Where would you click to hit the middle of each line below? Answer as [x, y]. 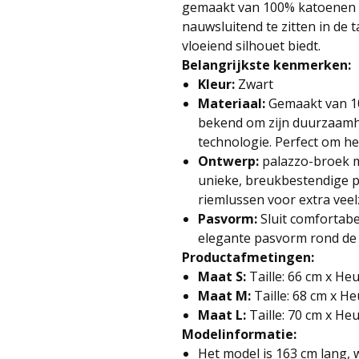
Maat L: [222, 315]
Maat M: [224, 295]
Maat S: [222, 276]
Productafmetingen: [248, 257]
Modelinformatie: [239, 334]
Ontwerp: [228, 161]
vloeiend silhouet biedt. [251, 45]
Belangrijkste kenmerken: [266, 65]
